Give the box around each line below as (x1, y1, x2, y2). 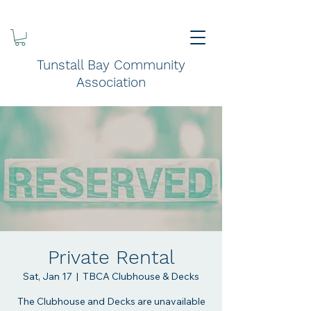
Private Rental (47, 245, 175, 269)
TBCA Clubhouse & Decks (83, 269, 199, 283)
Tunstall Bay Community (37, 56, 185, 73)
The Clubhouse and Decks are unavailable (17, 294, 205, 308)
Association (76, 74, 146, 90)
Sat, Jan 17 (23, 269, 72, 283)
